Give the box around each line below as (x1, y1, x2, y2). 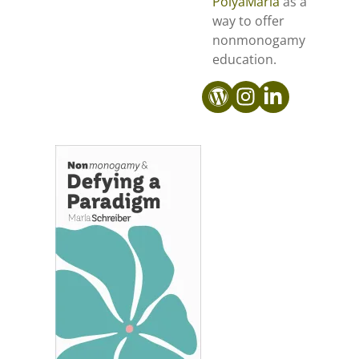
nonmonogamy (212, 31, 305, 50)
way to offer (212, 12, 284, 30)
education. (212, 50, 276, 69)
